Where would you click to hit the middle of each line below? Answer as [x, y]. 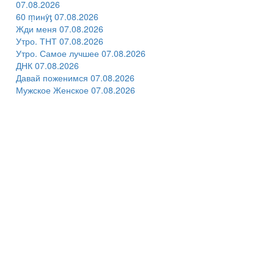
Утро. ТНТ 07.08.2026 [60, 41]
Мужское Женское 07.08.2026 [76, 90]
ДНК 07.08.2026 [47, 65]
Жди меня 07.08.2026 [60, 29]
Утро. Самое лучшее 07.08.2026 [81, 53]
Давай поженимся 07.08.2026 [75, 78]
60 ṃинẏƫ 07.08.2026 [57, 17]
